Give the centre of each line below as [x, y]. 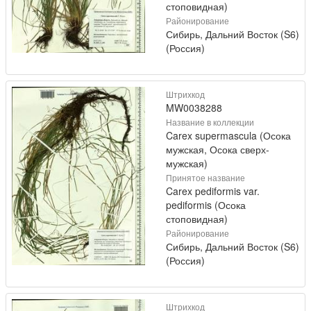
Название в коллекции [210, 122]
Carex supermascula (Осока [228, 135]
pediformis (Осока [206, 205]
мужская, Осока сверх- [218, 149]
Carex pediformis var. [213, 191]
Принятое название [205, 177]
